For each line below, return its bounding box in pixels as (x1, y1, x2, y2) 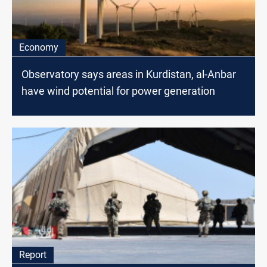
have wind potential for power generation (21, 84, 215, 97)
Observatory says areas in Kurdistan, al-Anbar (21, 67, 236, 80)
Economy (19, 41, 58, 53)
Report (19, 249, 46, 261)
